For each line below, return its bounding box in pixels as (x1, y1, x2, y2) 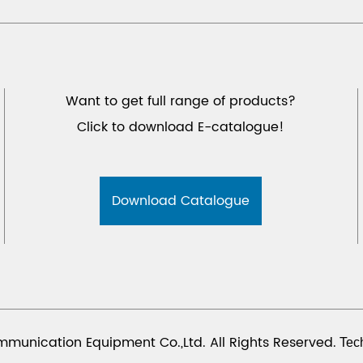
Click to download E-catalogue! (77, 116, 285, 138)
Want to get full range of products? (66, 90, 297, 112)
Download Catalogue (112, 190, 250, 211)
